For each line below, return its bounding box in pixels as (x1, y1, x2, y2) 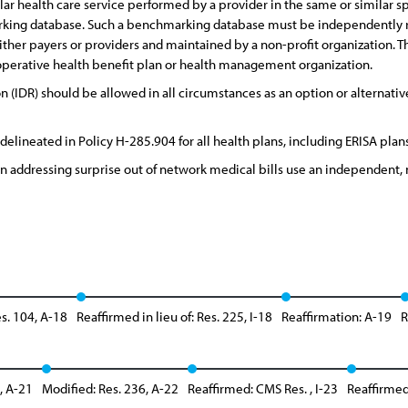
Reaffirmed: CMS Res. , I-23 (188, 380, 338, 397)
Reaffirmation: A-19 (281, 308, 392, 325)
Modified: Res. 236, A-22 (42, 380, 178, 397)
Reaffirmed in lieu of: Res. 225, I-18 (76, 308, 272, 325)
